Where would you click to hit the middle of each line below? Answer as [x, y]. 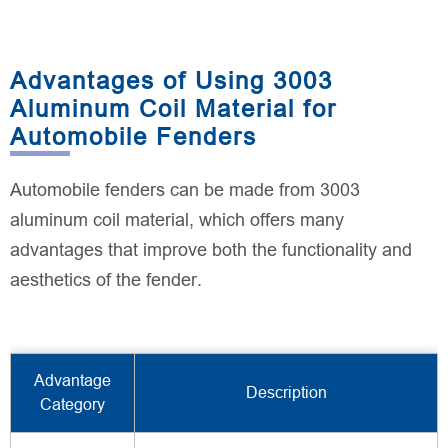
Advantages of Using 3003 [171, 81]
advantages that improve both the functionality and [211, 250]
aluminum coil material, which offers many [177, 220]
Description [286, 392]
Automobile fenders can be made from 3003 [185, 190]
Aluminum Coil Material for [173, 109]
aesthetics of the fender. [106, 280]
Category [72, 404]
